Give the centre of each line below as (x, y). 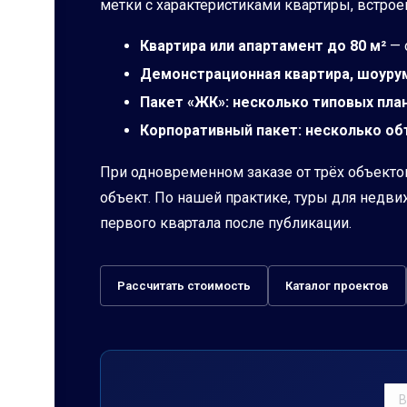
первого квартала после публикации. (226, 223)
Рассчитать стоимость (184, 285)
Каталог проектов (337, 285)
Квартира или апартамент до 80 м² (263, 45)
